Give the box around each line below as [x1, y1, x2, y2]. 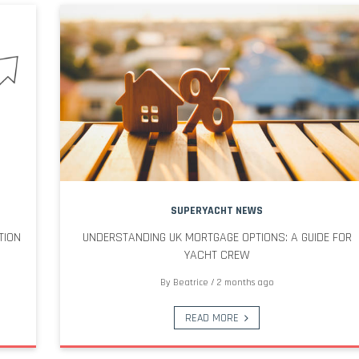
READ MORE [184, 310, 239, 325]
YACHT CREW [184, 246, 250, 264]
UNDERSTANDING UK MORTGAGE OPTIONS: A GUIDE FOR [82, 228, 352, 246]
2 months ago [216, 276, 274, 288]
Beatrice [172, 276, 208, 288]
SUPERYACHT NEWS [171, 203, 264, 218]
